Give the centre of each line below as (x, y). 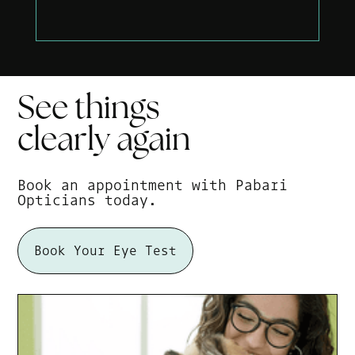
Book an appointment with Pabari (153, 184)
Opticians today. (88, 199)
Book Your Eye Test (106, 250)
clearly (67, 141)
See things (89, 110)
